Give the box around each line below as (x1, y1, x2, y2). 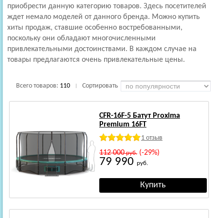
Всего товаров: (16, 82, 60, 90)
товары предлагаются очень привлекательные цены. (7, 55, 185, 64)
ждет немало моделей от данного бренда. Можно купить (7, 13, 200, 21)
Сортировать (82, 82, 118, 90)
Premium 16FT (99, 120, 146, 128)
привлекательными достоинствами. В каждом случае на (7, 45, 197, 53)
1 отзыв (141, 134, 163, 142)
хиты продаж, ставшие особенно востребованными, (7, 23, 182, 32)
